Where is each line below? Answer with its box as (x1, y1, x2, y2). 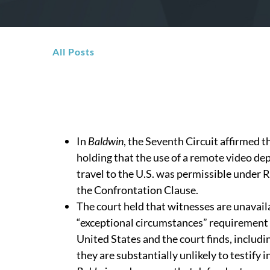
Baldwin (88, 134, 124, 148)
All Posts (52, 45, 95, 57)
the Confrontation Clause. (77, 183, 198, 196)
